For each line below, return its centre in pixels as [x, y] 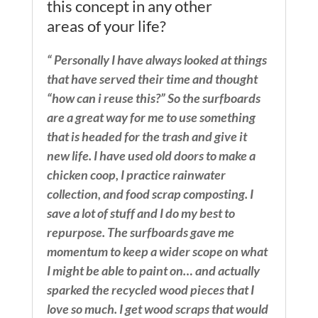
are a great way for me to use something [151, 117]
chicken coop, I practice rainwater [136, 175]
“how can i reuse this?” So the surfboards [153, 98]
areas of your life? [106, 26]
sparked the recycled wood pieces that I [150, 290]
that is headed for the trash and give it [147, 137]
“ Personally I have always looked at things [157, 60]
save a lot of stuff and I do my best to [141, 213]
